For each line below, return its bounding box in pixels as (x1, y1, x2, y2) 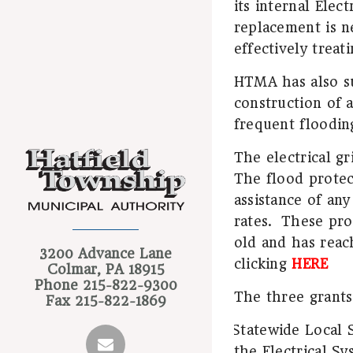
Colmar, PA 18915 (46, 261, 165, 277)
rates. (233, 213, 273, 229)
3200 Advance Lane (39, 245, 172, 262)
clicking (233, 255, 292, 272)
